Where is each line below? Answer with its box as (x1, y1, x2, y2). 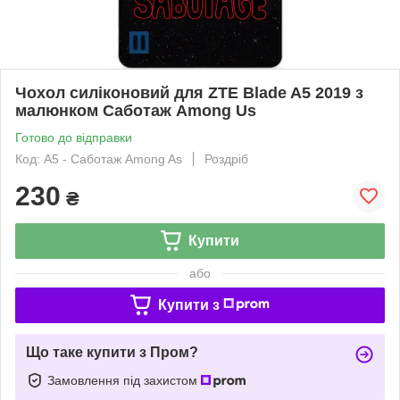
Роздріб (204, 151, 248, 166)
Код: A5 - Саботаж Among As (15, 151, 182, 166)
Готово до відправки (15, 129, 132, 145)
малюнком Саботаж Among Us (15, 101, 256, 120)
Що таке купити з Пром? (26, 344, 198, 360)
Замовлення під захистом (47, 372, 201, 387)
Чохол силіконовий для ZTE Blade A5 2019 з (15, 83, 363, 102)
